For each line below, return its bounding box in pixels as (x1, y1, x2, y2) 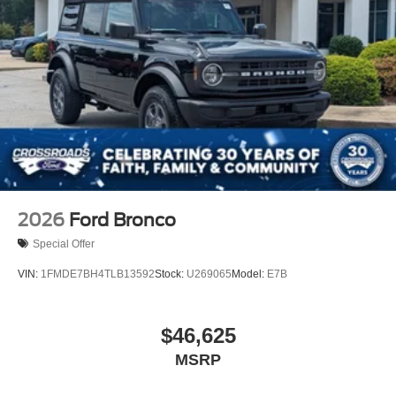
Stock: (155, 268, 187, 281)
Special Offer (33, 238, 95, 250)
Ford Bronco (69, 209, 176, 231)
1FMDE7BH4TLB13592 (41, 268, 155, 281)
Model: (232, 268, 267, 281)
